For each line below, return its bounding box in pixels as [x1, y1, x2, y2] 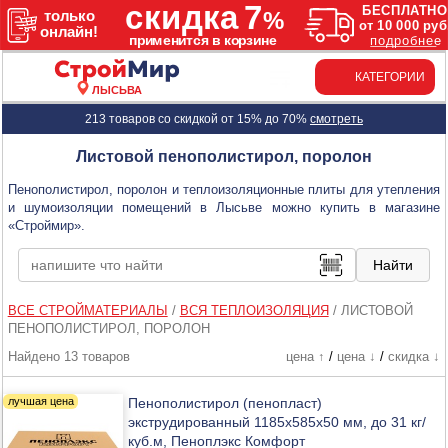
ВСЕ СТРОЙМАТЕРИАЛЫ [7, 302, 168, 318]
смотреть [309, 111, 363, 126]
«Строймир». [7, 217, 85, 233]
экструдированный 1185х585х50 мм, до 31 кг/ [128, 413, 427, 430]
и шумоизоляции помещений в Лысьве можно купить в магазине [7, 199, 441, 215]
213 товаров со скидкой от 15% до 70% [84, 111, 310, 126]
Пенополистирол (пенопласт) [128, 394, 323, 411]
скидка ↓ [387, 348, 440, 364]
